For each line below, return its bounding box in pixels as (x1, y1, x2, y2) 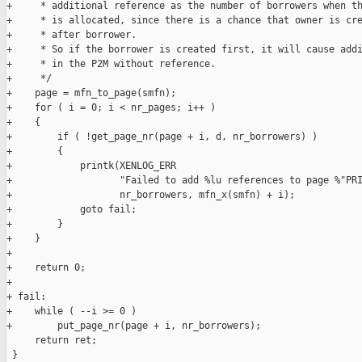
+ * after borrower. (6, 29, 137, 41)
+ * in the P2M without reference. (6, 58, 216, 70)
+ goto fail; (6, 204, 137, 216)
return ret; (6, 335, 97, 347)
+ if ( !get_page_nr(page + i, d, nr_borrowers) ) (6, 131, 318, 143)
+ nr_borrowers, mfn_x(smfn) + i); (6, 189, 295, 201)
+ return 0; (6, 262, 86, 274)
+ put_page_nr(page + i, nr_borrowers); (6, 320, 261, 332)
